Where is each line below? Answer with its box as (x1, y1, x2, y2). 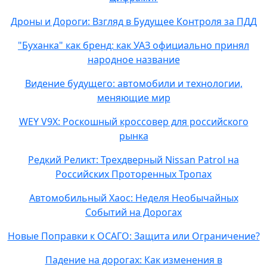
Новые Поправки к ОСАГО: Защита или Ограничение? (7, 229, 260, 243)
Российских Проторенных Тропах (55, 167, 212, 181)
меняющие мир (97, 91, 170, 104)
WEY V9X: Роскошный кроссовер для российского (18, 115, 249, 128)
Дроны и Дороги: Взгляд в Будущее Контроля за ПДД (10, 15, 257, 28)
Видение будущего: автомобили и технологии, (24, 77, 243, 90)
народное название (87, 53, 180, 66)
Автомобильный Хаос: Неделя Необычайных (29, 191, 238, 204)
